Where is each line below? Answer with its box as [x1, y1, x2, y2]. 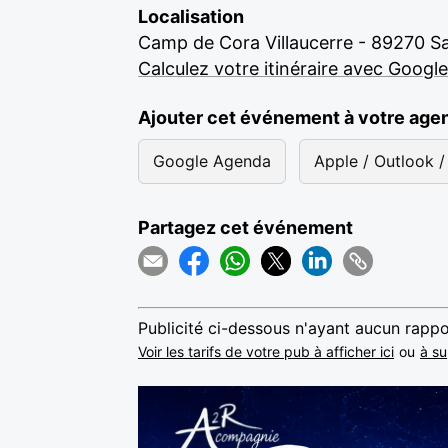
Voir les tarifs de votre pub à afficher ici [138, 343, 394, 360]
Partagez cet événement [138, 217, 353, 238]
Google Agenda [153, 151, 271, 171]
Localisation [138, 6, 244, 27]
